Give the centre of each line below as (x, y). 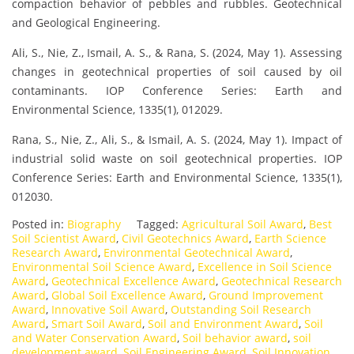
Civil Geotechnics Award (185, 239)
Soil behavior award (235, 338)
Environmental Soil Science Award (102, 267)
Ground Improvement (266, 296)
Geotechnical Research (282, 281)
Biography (94, 224)
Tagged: (159, 224)
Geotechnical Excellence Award (134, 281)
